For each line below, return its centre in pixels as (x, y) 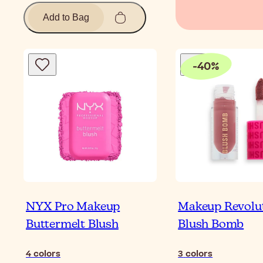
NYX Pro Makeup (73, 207)
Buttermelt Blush (72, 225)
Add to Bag (66, 18)
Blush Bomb (211, 225)
